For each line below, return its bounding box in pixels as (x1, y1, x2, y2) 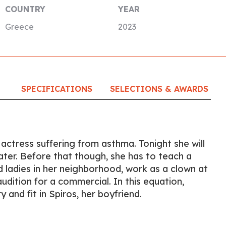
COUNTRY (5, 4, 45, 14)
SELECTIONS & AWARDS (110, 84, 209, 94)
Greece (5, 22, 34, 32)
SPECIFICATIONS (21, 84, 92, 94)
